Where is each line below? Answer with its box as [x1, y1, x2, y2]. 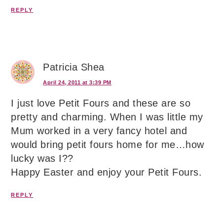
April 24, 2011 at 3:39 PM [43, 79, 111, 86]
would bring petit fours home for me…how [11, 139, 204, 150]
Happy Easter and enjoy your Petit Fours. [11, 167, 202, 178]
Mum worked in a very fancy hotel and [11, 125, 187, 137]
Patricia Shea [43, 62, 105, 73]
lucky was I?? [11, 153, 74, 164]
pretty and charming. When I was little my [11, 111, 203, 123]
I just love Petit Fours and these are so [11, 98, 191, 109]
